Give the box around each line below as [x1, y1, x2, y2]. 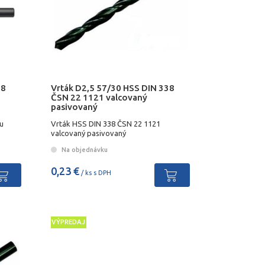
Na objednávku [59, 146, 108, 153]
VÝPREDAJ [51, 218, 86, 226]
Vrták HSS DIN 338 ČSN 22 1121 [50, 119, 160, 128]
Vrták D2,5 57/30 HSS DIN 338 [50, 82, 174, 93]
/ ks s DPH [79, 169, 111, 176]
